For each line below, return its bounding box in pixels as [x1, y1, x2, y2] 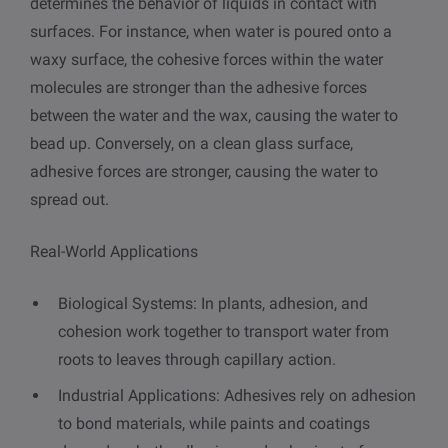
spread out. [30, 190, 109, 210]
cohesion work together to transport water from [58, 322, 389, 342]
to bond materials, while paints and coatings [58, 414, 370, 434]
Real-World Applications [30, 242, 198, 262]
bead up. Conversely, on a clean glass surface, [30, 134, 353, 154]
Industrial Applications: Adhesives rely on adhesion [58, 386, 416, 406]
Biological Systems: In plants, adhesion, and [58, 294, 368, 314]
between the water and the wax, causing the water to [30, 106, 398, 126]
